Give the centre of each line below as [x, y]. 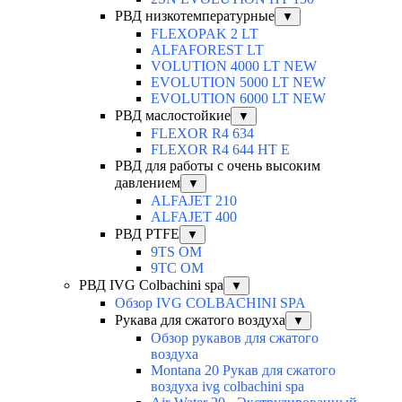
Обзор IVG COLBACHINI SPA [210, 303]
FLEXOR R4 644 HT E [220, 150]
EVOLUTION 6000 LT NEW [238, 99]
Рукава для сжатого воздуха [200, 320]
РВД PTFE [147, 234]
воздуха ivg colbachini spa [227, 387]
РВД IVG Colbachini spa [151, 285]
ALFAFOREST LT [207, 50]
